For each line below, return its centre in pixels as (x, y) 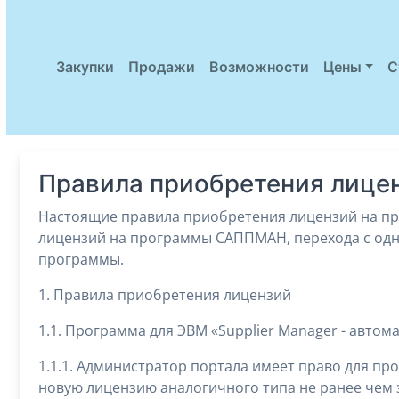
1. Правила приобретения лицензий (164, 294)
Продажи (161, 67)
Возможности (259, 67)
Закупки (85, 67)
